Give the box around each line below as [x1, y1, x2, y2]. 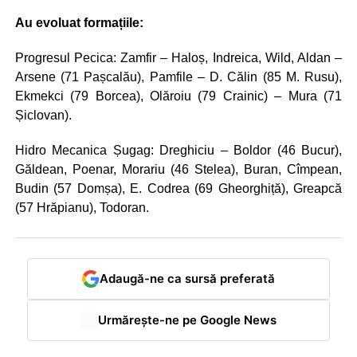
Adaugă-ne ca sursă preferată [99, 271, 275, 287]
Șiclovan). [14, 108, 72, 122]
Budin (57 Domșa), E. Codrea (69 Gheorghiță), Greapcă [14, 181, 343, 195]
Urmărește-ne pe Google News [97, 312, 277, 328]
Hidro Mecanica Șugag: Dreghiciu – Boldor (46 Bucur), [14, 143, 343, 157]
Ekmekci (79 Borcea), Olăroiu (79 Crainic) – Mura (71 [14, 88, 343, 103]
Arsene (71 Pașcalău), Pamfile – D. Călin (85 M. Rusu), [14, 69, 343, 84]
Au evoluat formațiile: [14, 15, 143, 29]
